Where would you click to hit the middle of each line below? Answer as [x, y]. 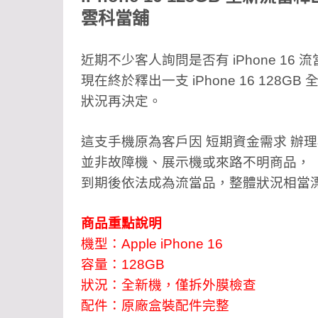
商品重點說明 [121, 224]
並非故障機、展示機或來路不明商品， [196, 163]
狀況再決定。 [121, 102]
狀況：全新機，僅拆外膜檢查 [169, 285]
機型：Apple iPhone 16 [152, 244]
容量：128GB [123, 265]
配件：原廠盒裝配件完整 [155, 306]
